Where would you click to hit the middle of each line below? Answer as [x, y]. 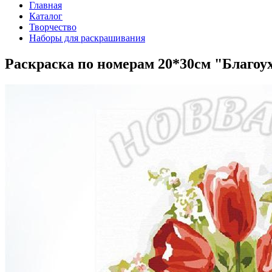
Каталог [46, 16]
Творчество [53, 27]
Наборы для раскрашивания [87, 38]
